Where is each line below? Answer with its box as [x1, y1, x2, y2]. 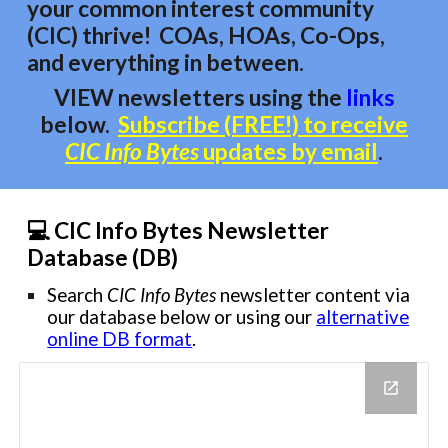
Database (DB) [27, 244, 179, 271]
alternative [316, 306, 410, 329]
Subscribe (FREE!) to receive [118, 111, 408, 138]
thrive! [82, 22, 160, 49]
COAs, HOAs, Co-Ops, [159, 22, 386, 49]
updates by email [199, 138, 378, 165]
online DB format [47, 328, 193, 351]
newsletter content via [216, 284, 411, 307]
